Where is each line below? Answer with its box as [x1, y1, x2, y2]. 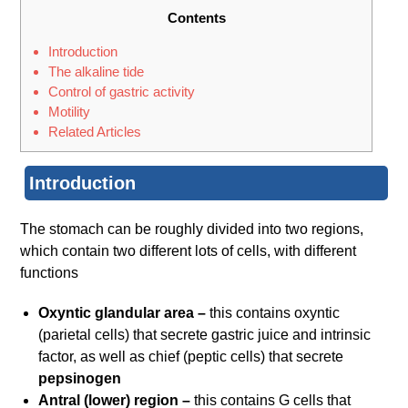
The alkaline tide [48, 64, 145, 80]
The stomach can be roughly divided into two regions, [20, 221, 364, 238]
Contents [167, 10, 226, 26]
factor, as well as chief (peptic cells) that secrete [38, 349, 344, 365]
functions [20, 265, 79, 281]
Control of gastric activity [48, 84, 196, 100]
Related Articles [48, 124, 142, 140]
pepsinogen [38, 371, 122, 387]
